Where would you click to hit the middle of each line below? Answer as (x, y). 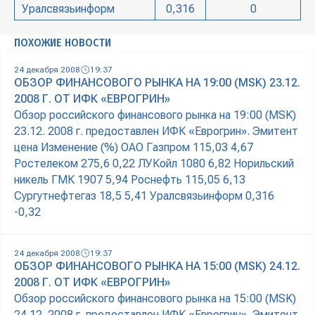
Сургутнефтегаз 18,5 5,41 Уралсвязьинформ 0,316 (144, 196)
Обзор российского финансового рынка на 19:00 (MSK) (155, 115)
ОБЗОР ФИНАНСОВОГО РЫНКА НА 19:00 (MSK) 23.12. (157, 83)
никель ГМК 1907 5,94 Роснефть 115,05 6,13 (130, 180)
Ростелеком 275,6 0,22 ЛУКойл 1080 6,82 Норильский (154, 164)
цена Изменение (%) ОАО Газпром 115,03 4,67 (134, 148)
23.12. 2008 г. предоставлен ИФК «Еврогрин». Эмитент (156, 131)
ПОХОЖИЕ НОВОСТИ (63, 43)
